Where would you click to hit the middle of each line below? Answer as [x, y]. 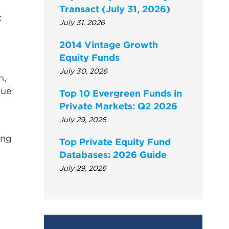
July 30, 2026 [83, 71]
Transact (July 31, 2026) [115, 9]
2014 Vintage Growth [109, 45]
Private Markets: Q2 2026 [118, 106]
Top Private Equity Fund [115, 142]
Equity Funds [89, 58]
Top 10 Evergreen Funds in [121, 94]
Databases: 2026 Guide [113, 155]
